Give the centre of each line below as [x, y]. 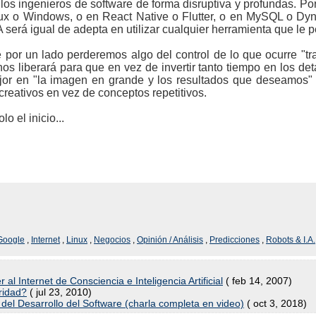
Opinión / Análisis [170, 240]
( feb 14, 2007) [257, 281]
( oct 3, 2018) [275, 303]
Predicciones [235, 240]
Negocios [112, 240]
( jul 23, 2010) [59, 292]
